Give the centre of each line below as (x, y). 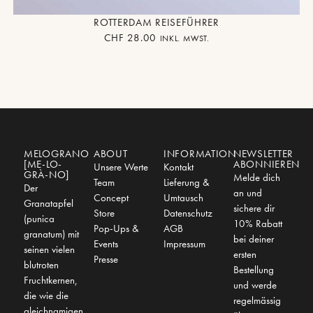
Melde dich (257, 177)
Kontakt (179, 167)
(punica (39, 218)
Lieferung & (187, 182)
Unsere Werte (121, 167)
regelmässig (257, 300)
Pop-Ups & (116, 228)
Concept (111, 197)
